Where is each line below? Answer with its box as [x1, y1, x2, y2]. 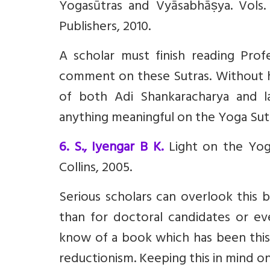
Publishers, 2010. [59, 15, 151, 40]
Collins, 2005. [59, 156, 132, 181]
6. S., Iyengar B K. [59, 136, 163, 161]
